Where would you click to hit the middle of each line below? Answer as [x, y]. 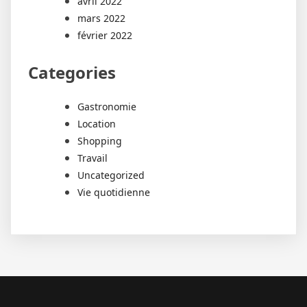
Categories [72, 72]
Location [97, 124]
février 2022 [105, 35]
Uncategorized [111, 175]
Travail [93, 158]
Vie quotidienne [114, 193]
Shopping [100, 141]
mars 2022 [101, 18]
